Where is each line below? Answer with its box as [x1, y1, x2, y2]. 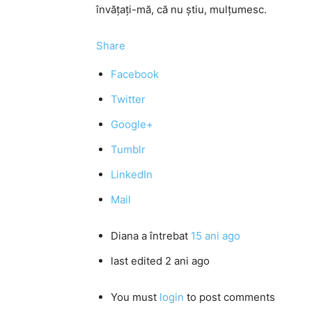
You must [111, 290, 159, 304]
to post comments [184, 290, 275, 304]
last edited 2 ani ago [111, 254, 210, 267]
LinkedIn [111, 168, 153, 181]
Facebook [111, 68, 159, 81]
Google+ [111, 118, 153, 131]
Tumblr [111, 143, 146, 156]
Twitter [111, 93, 146, 106]
